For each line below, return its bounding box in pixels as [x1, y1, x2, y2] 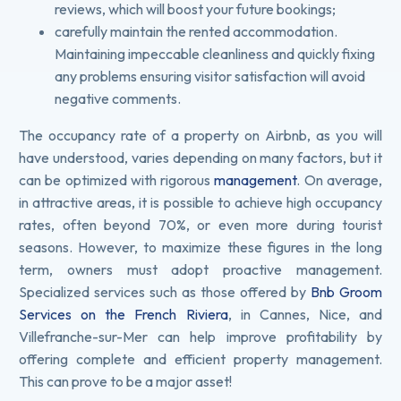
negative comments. [55, 89, 181, 107]
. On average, [296, 170, 383, 189]
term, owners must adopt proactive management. [19, 260, 382, 278]
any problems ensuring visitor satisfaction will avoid [55, 66, 365, 85]
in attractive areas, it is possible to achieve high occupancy [19, 192, 382, 211]
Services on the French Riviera [19, 304, 228, 323]
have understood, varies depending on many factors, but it [19, 148, 382, 166]
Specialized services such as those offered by [19, 282, 311, 301]
